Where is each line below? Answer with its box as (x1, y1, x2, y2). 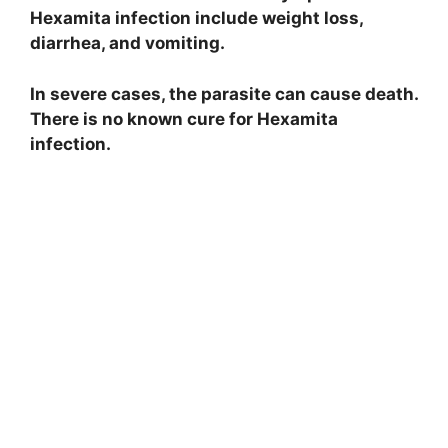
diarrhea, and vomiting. (30, 33, 225, 54)
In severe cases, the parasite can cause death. (30, 83, 418, 104)
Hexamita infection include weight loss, (30, 8, 363, 29)
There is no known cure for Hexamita (30, 108, 338, 129)
